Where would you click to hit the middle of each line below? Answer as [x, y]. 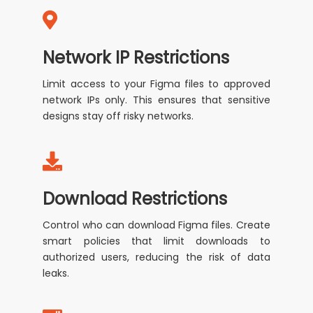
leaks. [56, 274]
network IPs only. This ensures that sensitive [156, 100]
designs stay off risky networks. [118, 116]
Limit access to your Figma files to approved [156, 84]
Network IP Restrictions [136, 58]
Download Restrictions [135, 199]
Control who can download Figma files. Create [156, 225]
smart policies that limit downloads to [156, 241]
